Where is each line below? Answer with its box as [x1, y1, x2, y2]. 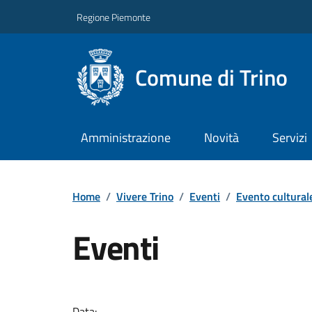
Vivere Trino [116, 187, 173, 205]
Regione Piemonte [77, 9, 150, 24]
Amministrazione [80, 128, 171, 148]
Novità [203, 128, 239, 148]
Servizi [272, 128, 307, 148]
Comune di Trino [135, 60, 288, 94]
